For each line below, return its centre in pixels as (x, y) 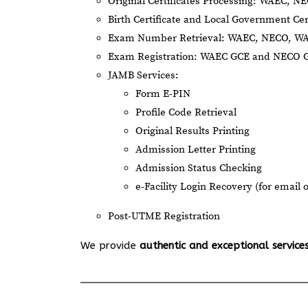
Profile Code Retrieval (186, 112)
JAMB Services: (143, 75)
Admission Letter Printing (196, 150)
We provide (110, 245)
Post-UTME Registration (164, 216)
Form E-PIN (163, 94)
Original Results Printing (192, 131)
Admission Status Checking (199, 168)
